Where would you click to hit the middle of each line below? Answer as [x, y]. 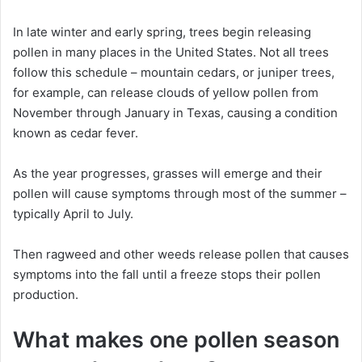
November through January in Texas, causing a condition [175, 112]
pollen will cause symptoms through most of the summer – [180, 193]
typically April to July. [73, 213]
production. [46, 294]
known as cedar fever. [76, 133]
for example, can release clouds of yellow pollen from [166, 92]
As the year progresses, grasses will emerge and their [168, 173]
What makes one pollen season [176, 339]
